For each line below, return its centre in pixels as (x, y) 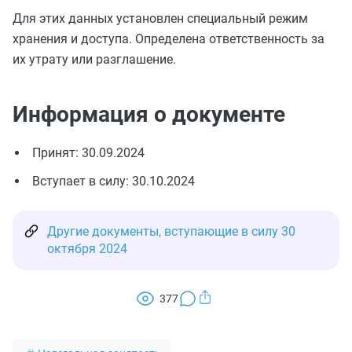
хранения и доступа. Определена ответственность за (169, 39)
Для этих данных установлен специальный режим (160, 18)
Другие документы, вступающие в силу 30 (171, 231)
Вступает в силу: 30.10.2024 (114, 181)
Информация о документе (149, 114)
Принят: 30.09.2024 (88, 153)
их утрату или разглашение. (94, 59)
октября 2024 (87, 249)
